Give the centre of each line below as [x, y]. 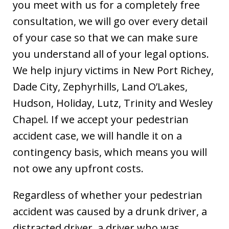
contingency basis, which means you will [110, 152]
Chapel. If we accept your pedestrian [101, 119]
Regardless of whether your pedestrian [108, 195]
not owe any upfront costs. [78, 168]
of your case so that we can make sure [105, 38]
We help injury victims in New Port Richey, [113, 70]
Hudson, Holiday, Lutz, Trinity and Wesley [113, 103]
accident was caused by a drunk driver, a [110, 211]
